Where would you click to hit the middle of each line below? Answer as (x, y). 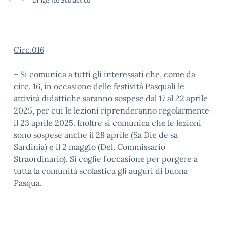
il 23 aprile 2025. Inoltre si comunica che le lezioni (107, 123)
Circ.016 (29, 50)
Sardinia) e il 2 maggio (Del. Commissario (89, 147)
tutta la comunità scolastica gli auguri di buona (101, 171)
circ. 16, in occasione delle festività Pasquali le (99, 86)
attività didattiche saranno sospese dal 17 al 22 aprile (111, 98)
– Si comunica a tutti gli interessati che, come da (104, 74)
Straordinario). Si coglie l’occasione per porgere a (106, 159)
